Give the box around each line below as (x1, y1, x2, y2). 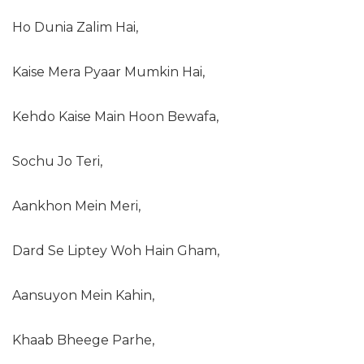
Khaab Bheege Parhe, (12, 332, 154, 348)
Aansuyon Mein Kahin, (12, 288, 154, 303)
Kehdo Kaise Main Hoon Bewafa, (12, 109, 219, 124)
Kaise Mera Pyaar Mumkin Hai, (12, 64, 205, 80)
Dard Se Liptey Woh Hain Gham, (12, 243, 219, 258)
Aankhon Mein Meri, (12, 198, 141, 214)
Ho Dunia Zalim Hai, (12, 19, 138, 35)
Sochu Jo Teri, (12, 154, 102, 169)
